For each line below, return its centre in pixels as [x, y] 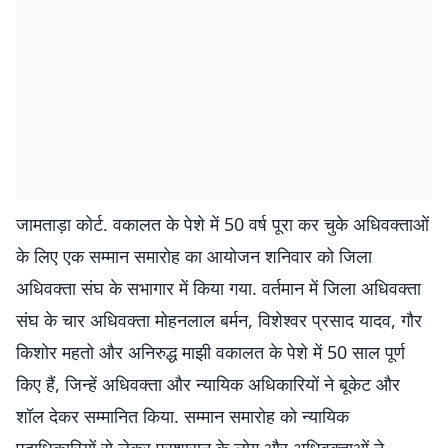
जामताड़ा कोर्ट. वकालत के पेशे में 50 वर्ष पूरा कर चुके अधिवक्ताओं [222, 224]
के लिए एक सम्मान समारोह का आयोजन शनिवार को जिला [194, 256]
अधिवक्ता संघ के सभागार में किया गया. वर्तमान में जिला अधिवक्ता [218, 288]
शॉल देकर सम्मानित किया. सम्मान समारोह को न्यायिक [182, 416]
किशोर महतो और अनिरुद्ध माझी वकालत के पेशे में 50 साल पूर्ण [210, 352]
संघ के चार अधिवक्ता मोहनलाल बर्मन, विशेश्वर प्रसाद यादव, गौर [219, 320]
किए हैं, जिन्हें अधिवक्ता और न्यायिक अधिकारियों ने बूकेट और [208, 384]
